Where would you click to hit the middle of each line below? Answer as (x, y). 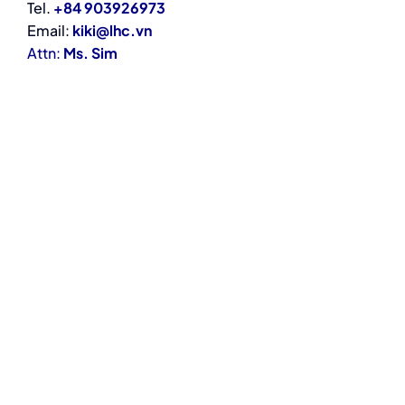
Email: (49, 30)
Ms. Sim (90, 52)
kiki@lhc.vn (112, 30)
